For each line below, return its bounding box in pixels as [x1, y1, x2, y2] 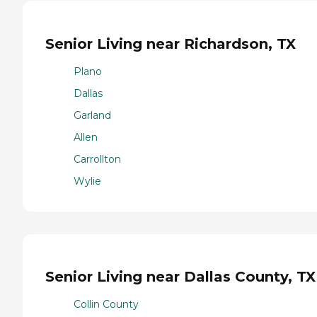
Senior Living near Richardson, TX [45, 35, 296, 53]
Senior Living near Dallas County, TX [45, 268, 316, 286]
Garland [74, 108, 111, 122]
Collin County [74, 297, 139, 311]
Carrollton [74, 152, 121, 166]
